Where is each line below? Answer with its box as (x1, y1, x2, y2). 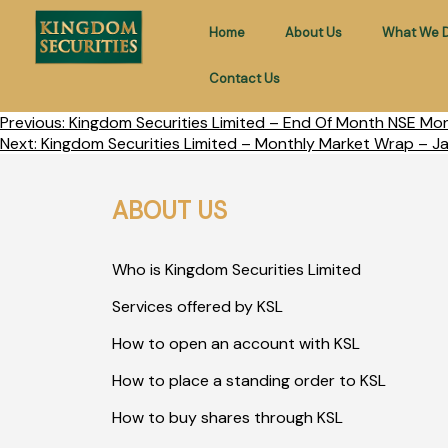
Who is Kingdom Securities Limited (112, 259, 361, 280)
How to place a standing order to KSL (112, 370, 386, 391)
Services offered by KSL (112, 296, 283, 317)
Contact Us (208, 70, 280, 87)
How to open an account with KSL (112, 333, 360, 354)
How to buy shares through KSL (112, 407, 343, 428)
